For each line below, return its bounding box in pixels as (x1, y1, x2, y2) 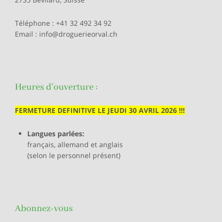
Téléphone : (15, 18, 56, 28)
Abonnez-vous (15, 202, 73, 215)
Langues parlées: (27, 128, 87, 138)
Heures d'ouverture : (15, 81, 98, 93)
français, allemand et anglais (27, 139, 123, 149)
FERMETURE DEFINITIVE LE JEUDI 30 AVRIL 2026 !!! (15, 105, 185, 115)
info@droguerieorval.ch (39, 29, 118, 39)
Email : (15, 29, 40, 39)
